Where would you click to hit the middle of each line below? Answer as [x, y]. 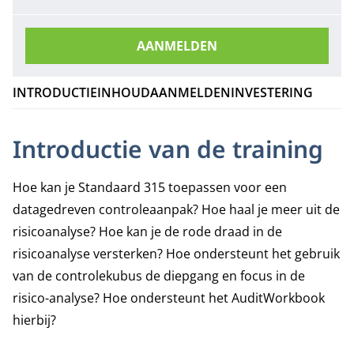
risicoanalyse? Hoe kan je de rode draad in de [147, 232]
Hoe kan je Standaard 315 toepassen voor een [150, 187]
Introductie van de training [168, 149]
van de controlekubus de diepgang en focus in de [159, 276]
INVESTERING [272, 92]
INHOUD [124, 92]
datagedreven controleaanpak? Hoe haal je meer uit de [176, 209]
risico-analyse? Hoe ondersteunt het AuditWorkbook [169, 298]
